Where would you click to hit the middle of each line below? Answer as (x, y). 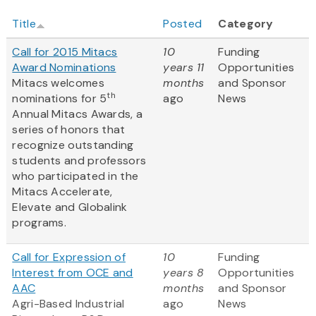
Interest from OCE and (73, 273)
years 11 (184, 68)
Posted (183, 24)
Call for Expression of (69, 257)
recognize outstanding (73, 145)
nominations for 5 (60, 99)
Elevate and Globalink (70, 207)
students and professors (79, 161)
